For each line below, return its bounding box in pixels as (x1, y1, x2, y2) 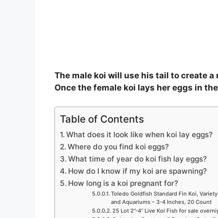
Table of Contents (60, 112, 144, 125)
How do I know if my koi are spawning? (68, 166, 207, 176)
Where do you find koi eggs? (68, 142, 169, 151)
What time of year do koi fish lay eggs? (68, 154, 207, 163)
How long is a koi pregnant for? (68, 178, 179, 188)
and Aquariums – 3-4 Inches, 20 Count (110, 198, 212, 205)
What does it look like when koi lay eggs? (66, 129, 213, 139)
